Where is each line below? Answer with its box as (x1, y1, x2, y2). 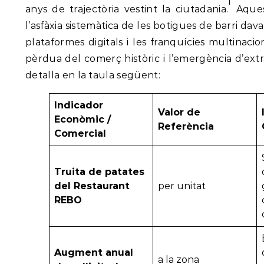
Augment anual (54, 247, 133, 259)
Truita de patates (54, 166, 144, 178)
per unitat (158, 180, 206, 192)
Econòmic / (54, 114, 111, 126)
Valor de (158, 107, 200, 118)
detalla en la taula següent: (25, 70, 160, 81)
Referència (158, 121, 214, 133)
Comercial (54, 128, 106, 140)
